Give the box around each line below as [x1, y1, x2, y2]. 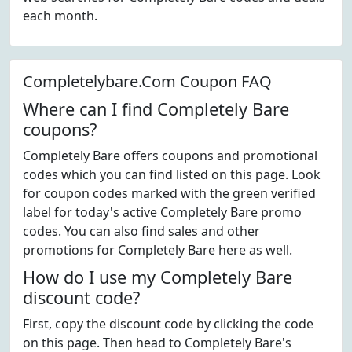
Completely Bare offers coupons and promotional [23, 147, 317, 164]
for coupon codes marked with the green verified [23, 185, 316, 202]
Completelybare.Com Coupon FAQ [23, 71, 272, 92]
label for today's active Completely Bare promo [23, 203, 302, 221]
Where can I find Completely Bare [23, 97, 289, 120]
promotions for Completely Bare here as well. [23, 241, 292, 258]
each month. [23, 7, 97, 24]
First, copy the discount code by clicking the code [23, 315, 313, 332]
